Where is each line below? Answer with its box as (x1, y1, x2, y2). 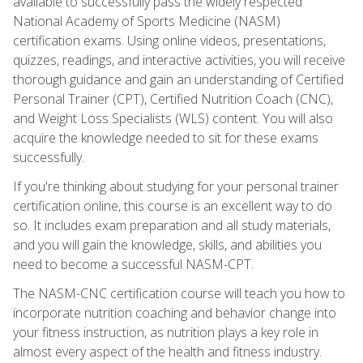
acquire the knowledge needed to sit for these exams (13, 128, 318, 147)
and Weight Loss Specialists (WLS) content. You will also (13, 109, 333, 127)
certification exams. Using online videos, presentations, (13, 31, 326, 49)
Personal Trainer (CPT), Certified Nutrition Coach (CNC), (13, 89, 333, 108)
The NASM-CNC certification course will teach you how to (13, 284, 345, 302)
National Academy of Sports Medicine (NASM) (13, 11, 280, 30)
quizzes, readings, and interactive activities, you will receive (13, 50, 345, 69)
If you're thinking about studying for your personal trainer (13, 177, 339, 195)
